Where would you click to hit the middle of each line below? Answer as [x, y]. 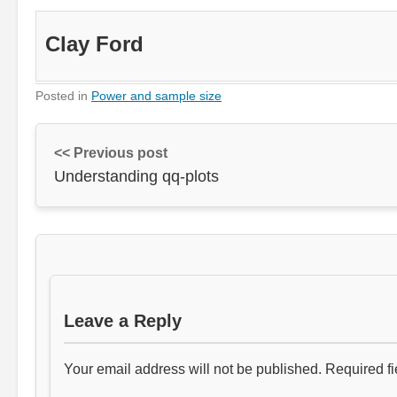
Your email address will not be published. [193, 369]
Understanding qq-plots [136, 176]
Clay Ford [94, 43]
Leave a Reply [123, 320]
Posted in [63, 95]
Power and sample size [156, 95]
